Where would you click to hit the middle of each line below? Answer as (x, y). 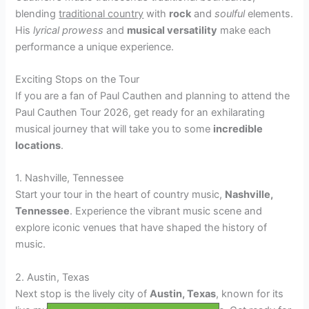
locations (38, 145)
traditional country (101, 13)
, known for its (250, 293)
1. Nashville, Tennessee (70, 178)
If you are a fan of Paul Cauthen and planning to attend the (153, 96)
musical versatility (172, 30)
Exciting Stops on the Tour (78, 79)
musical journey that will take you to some (114, 129)
